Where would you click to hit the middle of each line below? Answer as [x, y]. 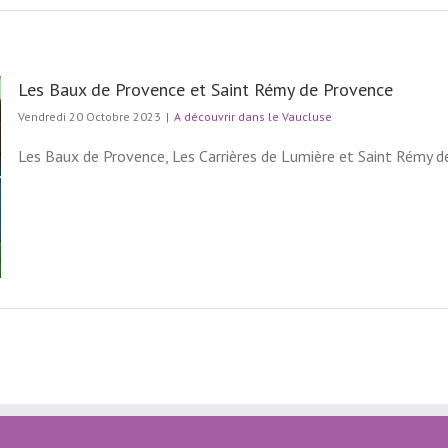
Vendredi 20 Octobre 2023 [89, 116]
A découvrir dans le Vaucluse [253, 116]
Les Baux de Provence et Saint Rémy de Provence [205, 89]
